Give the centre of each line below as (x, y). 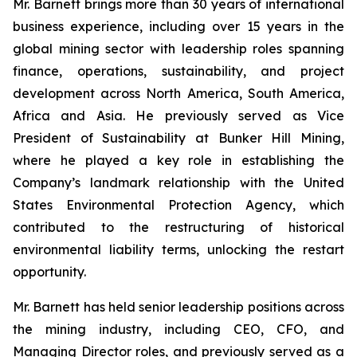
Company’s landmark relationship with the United (178, 182)
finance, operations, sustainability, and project (178, 71)
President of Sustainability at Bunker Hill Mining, (178, 138)
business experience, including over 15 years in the (178, 26)
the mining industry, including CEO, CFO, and (178, 329)
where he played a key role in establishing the (178, 160)
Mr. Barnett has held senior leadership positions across (178, 307)
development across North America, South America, (178, 93)
